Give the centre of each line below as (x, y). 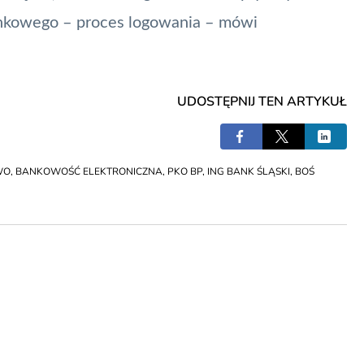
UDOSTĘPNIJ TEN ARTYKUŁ (262, 101)
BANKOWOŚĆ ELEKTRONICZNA (89, 171)
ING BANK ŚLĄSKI (249, 171)
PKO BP (185, 171)
